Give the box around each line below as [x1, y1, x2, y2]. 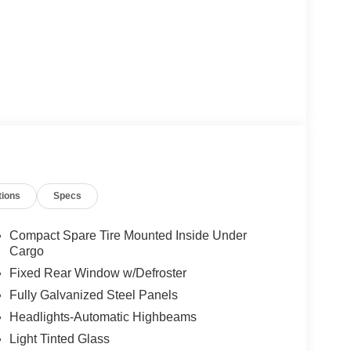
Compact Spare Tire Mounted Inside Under [9, 229, 247, 243]
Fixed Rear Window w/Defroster [9, 266, 186, 280]
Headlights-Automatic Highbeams [9, 310, 197, 324]
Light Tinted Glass [9, 332, 110, 346]
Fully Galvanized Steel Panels [9, 288, 178, 302]
